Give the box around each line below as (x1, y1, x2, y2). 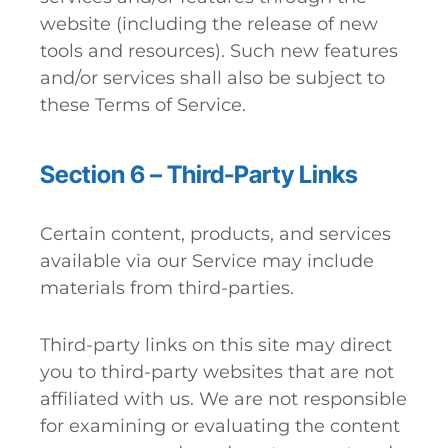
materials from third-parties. (40, 277, 294, 299)
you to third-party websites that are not (40, 361, 394, 383)
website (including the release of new (40, 13, 378, 35)
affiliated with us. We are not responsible (40, 388, 407, 410)
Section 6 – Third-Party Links (40, 160, 358, 189)
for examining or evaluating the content (40, 415, 400, 437)
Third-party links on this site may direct (40, 334, 392, 356)
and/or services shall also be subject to (40, 67, 385, 89)
